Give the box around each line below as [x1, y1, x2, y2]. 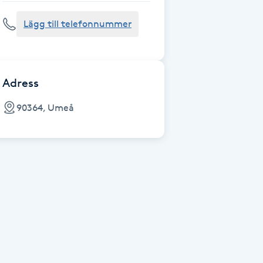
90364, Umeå [16, 102, 74, 113]
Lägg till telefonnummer [23, 18, 131, 29]
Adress [2, 76, 39, 90]
